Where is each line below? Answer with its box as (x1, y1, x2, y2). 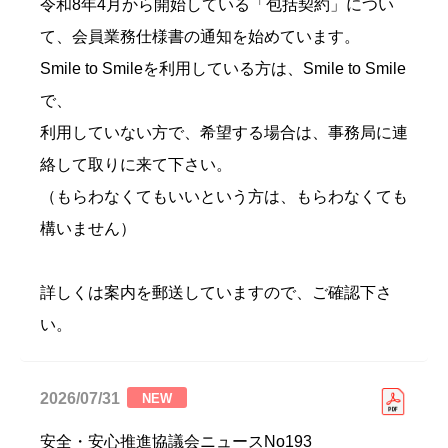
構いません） (40, 220, 136, 237)
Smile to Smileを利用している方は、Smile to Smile (40, 60, 406, 77)
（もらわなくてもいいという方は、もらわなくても (40, 188, 408, 205)
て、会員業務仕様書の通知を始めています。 (40, 28, 360, 45)
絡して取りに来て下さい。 (40, 156, 232, 173)
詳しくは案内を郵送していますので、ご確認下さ (40, 284, 392, 301)
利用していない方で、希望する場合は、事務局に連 (40, 124, 408, 141)
